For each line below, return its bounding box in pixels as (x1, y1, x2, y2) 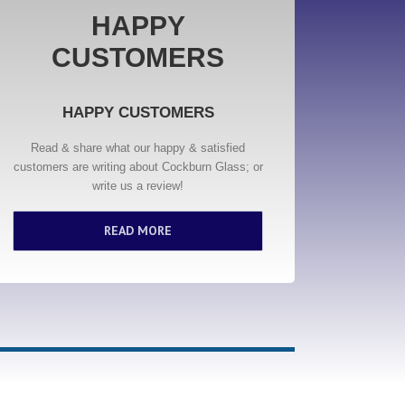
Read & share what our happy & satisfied (31, 141, 246, 155)
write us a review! (92, 179, 184, 193)
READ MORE (104, 222, 173, 239)
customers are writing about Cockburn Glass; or (13, 160, 263, 174)
